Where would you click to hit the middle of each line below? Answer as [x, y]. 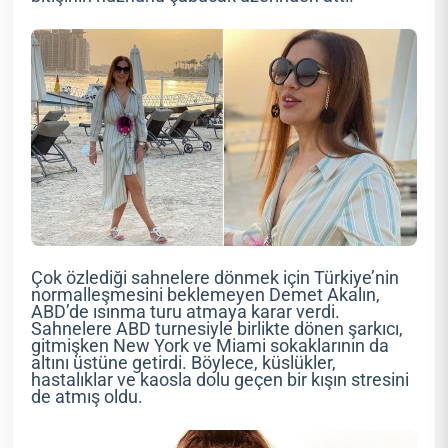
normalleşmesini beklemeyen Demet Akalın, [206, 294]
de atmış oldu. [87, 396]
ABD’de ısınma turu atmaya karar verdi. [186, 311]
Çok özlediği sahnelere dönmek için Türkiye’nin [215, 277]
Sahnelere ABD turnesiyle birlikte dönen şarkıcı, [217, 328]
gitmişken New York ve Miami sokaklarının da [210, 345]
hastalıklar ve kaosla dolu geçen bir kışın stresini [220, 379]
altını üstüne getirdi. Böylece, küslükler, [184, 362]
